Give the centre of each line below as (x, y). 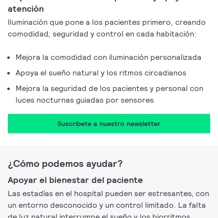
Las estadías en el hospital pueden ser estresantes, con (109, 193)
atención (26, 9)
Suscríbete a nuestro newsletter (109, 124)
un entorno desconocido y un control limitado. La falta (107, 205)
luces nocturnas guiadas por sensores (85, 100)
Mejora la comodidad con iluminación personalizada (109, 57)
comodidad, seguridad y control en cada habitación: (102, 34)
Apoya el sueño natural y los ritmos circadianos (101, 73)
